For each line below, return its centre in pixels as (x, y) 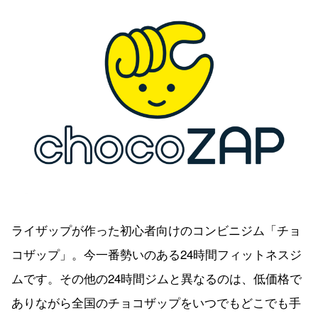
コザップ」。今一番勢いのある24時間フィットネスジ (157, 253)
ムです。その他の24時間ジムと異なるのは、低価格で (157, 278)
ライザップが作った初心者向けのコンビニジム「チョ (156, 229)
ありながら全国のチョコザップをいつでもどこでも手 (156, 302)
